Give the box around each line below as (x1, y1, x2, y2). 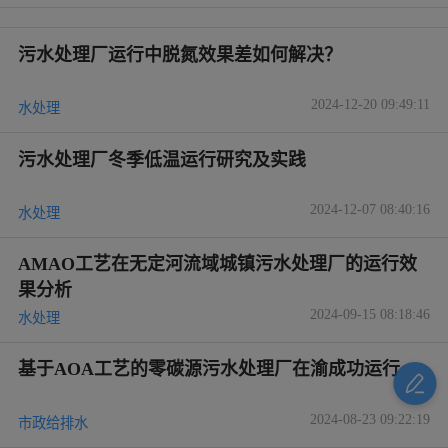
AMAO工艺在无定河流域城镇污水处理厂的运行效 (17, 254, 417, 275)
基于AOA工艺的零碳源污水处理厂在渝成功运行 (17, 359, 400, 380)
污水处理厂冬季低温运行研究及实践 (17, 149, 316, 170)
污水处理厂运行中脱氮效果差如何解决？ (17, 44, 342, 65)
